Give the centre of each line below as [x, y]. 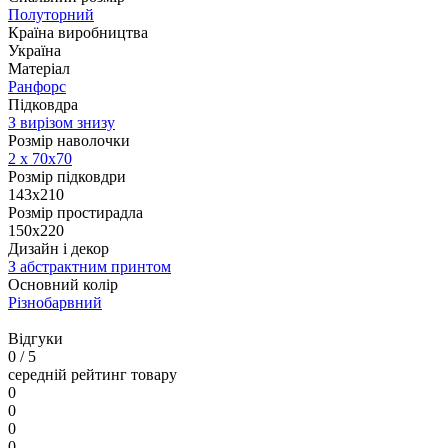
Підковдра [43, 105]
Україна [34, 51]
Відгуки [35, 339]
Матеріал [39, 69]
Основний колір [63, 285]
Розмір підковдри [67, 177]
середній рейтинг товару [92, 375]
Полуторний [51, 15]
